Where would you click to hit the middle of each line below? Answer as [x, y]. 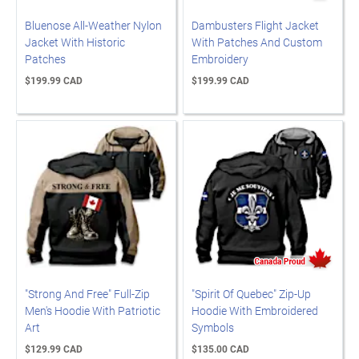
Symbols [213, 327]
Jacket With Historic [75, 42]
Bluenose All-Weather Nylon [93, 25]
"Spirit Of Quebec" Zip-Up [251, 294]
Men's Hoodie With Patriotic [93, 311]
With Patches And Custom [257, 42]
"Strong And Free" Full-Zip [87, 294]
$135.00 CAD [220, 349]
